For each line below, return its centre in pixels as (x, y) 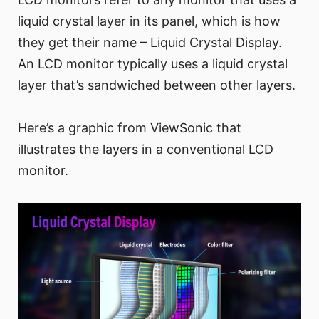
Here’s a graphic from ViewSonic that (130, 128)
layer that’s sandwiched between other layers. (157, 85)
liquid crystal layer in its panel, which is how (149, 21)
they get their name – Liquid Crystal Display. (150, 43)
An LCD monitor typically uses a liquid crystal (153, 64)
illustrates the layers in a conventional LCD (146, 150)
